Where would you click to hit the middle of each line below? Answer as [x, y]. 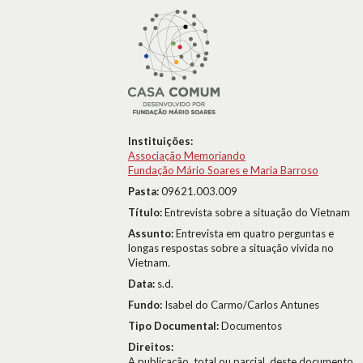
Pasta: [145, 191]
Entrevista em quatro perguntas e [255, 233]
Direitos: [151, 347]
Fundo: [146, 305]
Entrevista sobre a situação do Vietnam [257, 212]
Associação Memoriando [187, 156]
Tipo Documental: [175, 326]
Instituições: [160, 141]
